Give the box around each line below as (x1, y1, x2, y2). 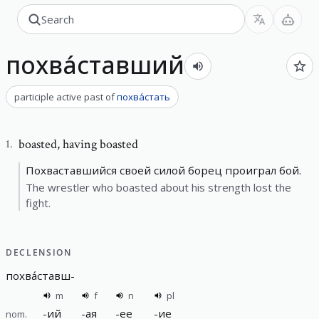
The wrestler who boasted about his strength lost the (26, 179, 291, 194)
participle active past (14, 90, 103, 103)
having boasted (63, 135, 138, 152)
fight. (26, 195, 51, 210)
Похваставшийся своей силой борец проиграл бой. (26, 162, 301, 177)
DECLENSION (6, 246, 72, 258)
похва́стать (117, 90, 170, 103)
